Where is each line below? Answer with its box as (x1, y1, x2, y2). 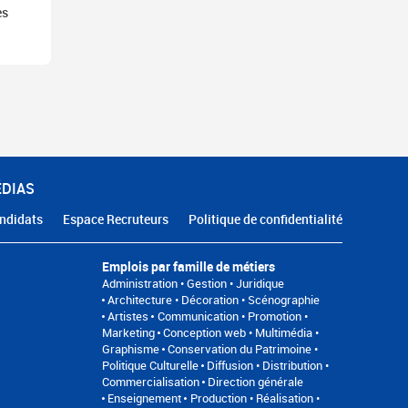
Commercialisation (102, 372, 199, 390)
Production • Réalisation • (189, 389, 320, 406)
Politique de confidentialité (188, 209, 342, 228)
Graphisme (102, 340, 159, 357)
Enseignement (107, 389, 182, 406)
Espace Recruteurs (63, 209, 169, 228)
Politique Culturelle (102, 356, 199, 373)
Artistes (107, 307, 149, 324)
